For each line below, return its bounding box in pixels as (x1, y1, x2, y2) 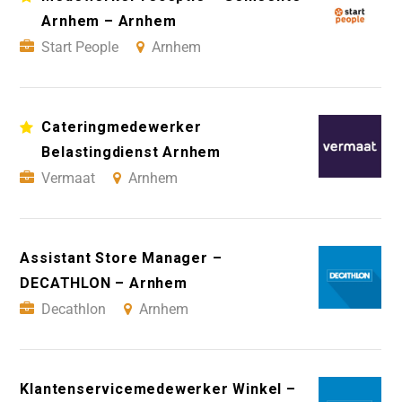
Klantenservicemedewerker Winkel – (20, 380, 296, 398)
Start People (41, 38, 119, 56)
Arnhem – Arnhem (41, 12, 177, 30)
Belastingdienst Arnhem (41, 143, 221, 161)
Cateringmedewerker (41, 118, 202, 135)
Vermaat (41, 169, 96, 187)
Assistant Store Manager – (20, 249, 223, 267)
